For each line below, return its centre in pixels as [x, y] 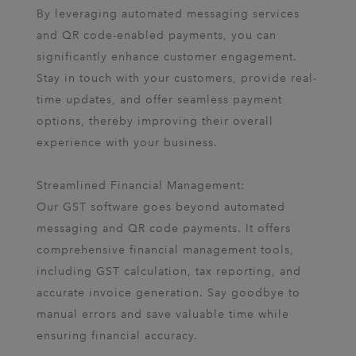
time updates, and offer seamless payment [159, 100]
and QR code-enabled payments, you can [157, 35]
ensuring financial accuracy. [117, 336]
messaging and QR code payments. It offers [164, 228]
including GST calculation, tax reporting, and [169, 271]
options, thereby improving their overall [155, 121]
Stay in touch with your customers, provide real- [177, 78]
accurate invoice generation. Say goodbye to [168, 293]
